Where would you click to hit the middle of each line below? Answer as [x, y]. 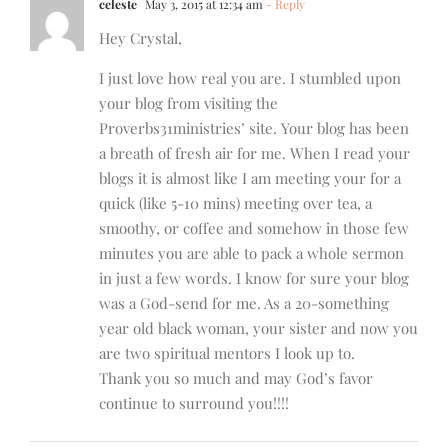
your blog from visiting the [188, 103]
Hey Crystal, [140, 38]
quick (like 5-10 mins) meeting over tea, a [235, 203]
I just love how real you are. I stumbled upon [250, 78]
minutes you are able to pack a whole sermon [251, 253]
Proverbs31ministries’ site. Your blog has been [254, 128]
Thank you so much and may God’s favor [236, 378]
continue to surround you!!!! [194, 403]
